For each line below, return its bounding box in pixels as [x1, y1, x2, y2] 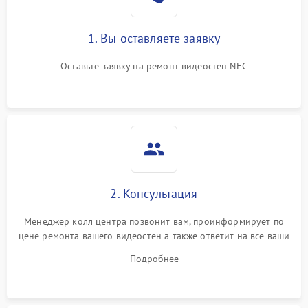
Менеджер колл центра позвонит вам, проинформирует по [24, 215, 284, 228]
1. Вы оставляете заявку [87, 30, 221, 46]
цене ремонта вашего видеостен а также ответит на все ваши [18, 230, 290, 242]
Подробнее [129, 252, 179, 265]
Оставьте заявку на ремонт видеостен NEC [60, 60, 247, 72]
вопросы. [134, 244, 174, 256]
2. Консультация [110, 186, 198, 201]
